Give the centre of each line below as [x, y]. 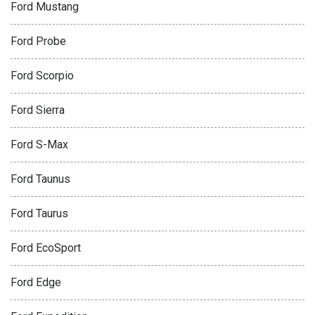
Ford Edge [36, 282]
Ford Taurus [39, 213]
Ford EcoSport [46, 248]
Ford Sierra [38, 110]
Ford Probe [38, 41]
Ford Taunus [40, 179]
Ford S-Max [39, 144]
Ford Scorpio [42, 76]
